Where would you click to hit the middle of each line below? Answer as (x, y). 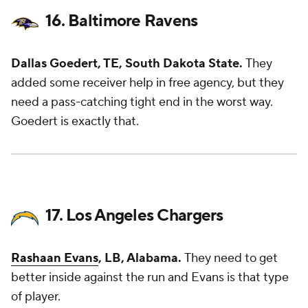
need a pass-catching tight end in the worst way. (142, 102)
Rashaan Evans (55, 258)
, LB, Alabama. (141, 258)
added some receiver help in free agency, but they (147, 83)
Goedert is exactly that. (75, 121)
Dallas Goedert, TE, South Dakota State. (128, 64)
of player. (36, 297)
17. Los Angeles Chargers (134, 216)
